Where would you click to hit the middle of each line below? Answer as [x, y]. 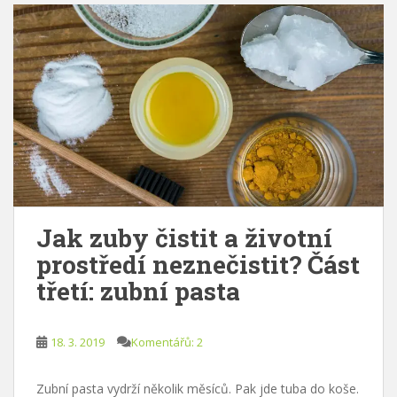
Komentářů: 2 [167, 342]
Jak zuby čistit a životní [184, 238]
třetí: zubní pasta [138, 291]
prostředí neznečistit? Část [198, 265]
